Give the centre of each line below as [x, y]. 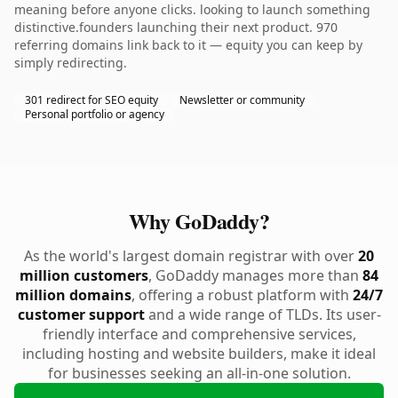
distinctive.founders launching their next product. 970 [176, 27]
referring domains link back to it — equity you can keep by [188, 45]
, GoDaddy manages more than [255, 275]
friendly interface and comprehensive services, [199, 334]
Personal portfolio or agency [95, 114]
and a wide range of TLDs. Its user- [263, 314]
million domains [73, 295]
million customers [84, 275]
